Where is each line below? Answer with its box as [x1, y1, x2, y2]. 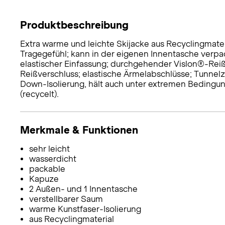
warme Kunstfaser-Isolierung [29, 204, 141, 214]
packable [29, 164, 65, 174]
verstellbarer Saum [29, 194, 103, 204]
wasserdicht [29, 154, 76, 164]
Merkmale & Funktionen [20, 124, 138, 136]
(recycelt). [20, 89, 59, 99]
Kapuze [29, 174, 59, 184]
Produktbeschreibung [20, 19, 129, 31]
